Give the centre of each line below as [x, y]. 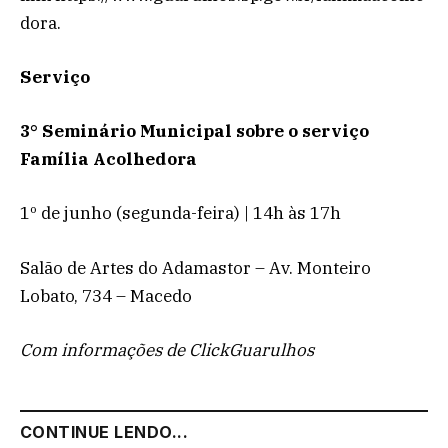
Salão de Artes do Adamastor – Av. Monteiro [195, 267]
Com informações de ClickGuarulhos [167, 349]
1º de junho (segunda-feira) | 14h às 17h [180, 213]
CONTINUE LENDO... [104, 431]
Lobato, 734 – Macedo [106, 295]
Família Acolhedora [108, 159]
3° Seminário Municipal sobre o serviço [194, 131]
